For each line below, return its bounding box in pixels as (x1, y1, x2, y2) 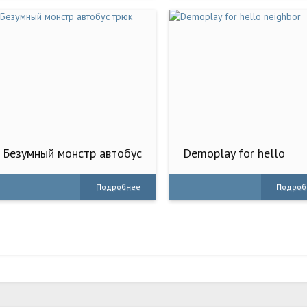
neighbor (183, 158, 229, 175)
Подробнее (95, 182, 140, 193)
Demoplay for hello (183, 145, 286, 162)
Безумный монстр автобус (3, 145, 142, 162)
